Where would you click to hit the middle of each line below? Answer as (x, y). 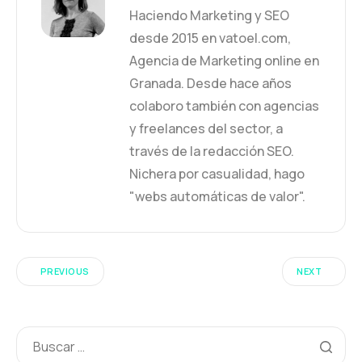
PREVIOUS (65, 271)
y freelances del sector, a (206, 128)
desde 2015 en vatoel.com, (210, 38)
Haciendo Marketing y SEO (209, 15)
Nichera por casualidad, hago (217, 173)
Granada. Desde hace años (210, 83)
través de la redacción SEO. (212, 151)
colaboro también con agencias (224, 105)
